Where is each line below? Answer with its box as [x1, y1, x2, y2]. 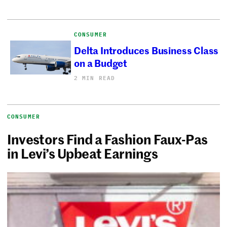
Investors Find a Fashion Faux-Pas [7, 129, 208, 148]
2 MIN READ [74, 74, 116, 82]
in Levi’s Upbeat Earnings [7, 143, 158, 162]
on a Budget [74, 55, 127, 69]
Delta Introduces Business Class [74, 43, 219, 57]
